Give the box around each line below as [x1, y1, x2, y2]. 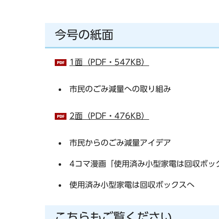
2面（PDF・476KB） [69, 111, 149, 120]
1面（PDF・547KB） [69, 58, 149, 66]
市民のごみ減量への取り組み [69, 85, 171, 93]
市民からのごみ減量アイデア [69, 138, 171, 147]
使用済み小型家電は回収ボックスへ [69, 180, 195, 189]
